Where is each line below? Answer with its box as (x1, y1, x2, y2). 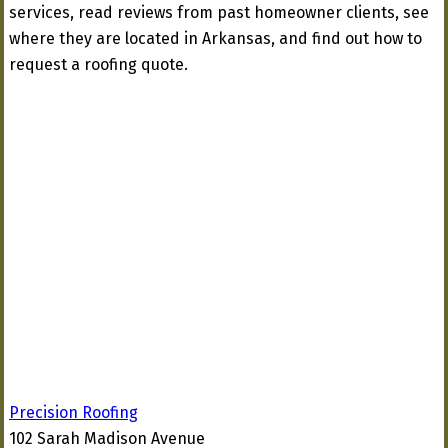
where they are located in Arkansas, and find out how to (9, 29, 422, 48)
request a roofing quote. (9, 55, 188, 74)
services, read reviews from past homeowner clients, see (9, 3, 429, 22)
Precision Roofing (9, 403, 138, 422)
